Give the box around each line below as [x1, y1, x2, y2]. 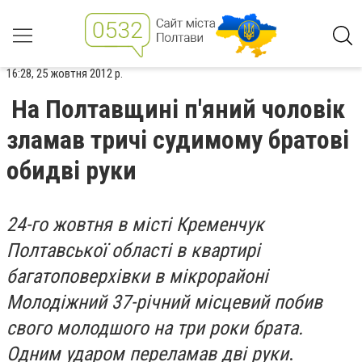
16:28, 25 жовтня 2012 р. [6, 66, 123, 81]
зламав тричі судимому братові [6, 124, 349, 155]
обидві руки [6, 155, 137, 186]
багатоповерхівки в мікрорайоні [6, 265, 268, 288]
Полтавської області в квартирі [6, 239, 260, 262]
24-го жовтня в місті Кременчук [6, 213, 264, 236]
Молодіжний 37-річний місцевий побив [6, 291, 322, 314]
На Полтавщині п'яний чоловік [11, 94, 345, 124]
